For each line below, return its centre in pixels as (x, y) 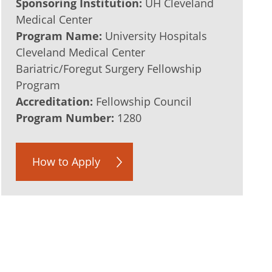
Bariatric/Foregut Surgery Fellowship (109, 69)
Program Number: (65, 118)
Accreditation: (54, 101)
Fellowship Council (142, 101)
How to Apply (66, 161)
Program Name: (59, 36)
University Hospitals (155, 36)
